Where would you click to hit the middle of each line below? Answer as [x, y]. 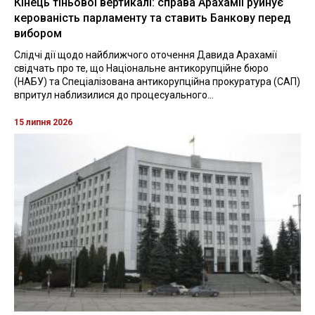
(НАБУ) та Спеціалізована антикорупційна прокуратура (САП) [157, 82]
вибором [38, 34]
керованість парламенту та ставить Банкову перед [153, 18]
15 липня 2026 [43, 123]
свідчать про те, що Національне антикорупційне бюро [141, 69]
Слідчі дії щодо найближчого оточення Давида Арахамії [146, 55]
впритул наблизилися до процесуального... [114, 95]
